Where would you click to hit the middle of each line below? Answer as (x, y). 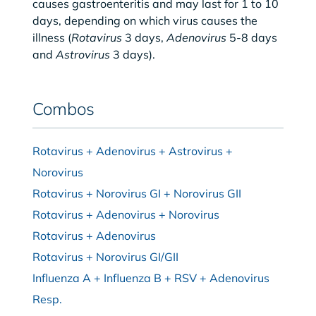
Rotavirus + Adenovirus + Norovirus (126, 214)
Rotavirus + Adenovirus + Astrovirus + (132, 151)
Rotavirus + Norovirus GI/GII (105, 256)
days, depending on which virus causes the (145, 20)
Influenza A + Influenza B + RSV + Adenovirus (151, 278)
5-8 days (251, 37)
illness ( (51, 37)
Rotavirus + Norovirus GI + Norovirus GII (136, 193)
